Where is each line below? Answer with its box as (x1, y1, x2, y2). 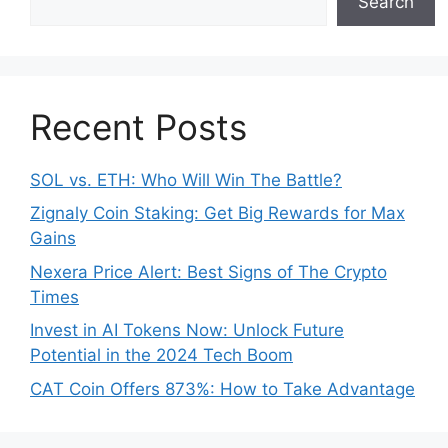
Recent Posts (30, 105, 247, 148)
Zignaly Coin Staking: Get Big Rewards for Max (30, 203, 405, 224)
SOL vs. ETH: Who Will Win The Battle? (30, 169, 342, 190)
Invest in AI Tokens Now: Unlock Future (30, 320, 344, 341)
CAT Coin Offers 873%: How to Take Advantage (30, 378, 415, 399)
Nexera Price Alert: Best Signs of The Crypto (30, 261, 387, 282)
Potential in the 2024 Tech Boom (30, 345, 293, 366)
